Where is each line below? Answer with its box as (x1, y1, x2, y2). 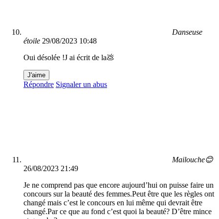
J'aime (27, 71, 45, 79)
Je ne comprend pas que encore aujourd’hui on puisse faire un (23, 181, 214, 190)
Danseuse (172, 28, 202, 37)
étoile (23, 37, 40, 45)
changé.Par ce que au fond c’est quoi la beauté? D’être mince (23, 207, 212, 216)
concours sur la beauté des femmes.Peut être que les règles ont (23, 190, 214, 198)
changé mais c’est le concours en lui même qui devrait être (23, 198, 202, 207)
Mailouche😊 (172, 155, 213, 164)
